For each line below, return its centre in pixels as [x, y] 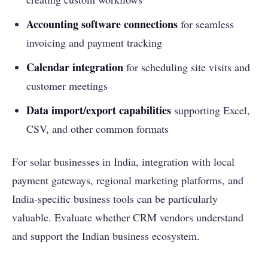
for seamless [206, 24]
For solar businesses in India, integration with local [123, 162]
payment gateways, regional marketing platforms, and [128, 180]
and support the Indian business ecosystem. [106, 236]
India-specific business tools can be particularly [115, 199]
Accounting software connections [102, 24]
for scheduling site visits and [187, 67]
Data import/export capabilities [99, 110]
